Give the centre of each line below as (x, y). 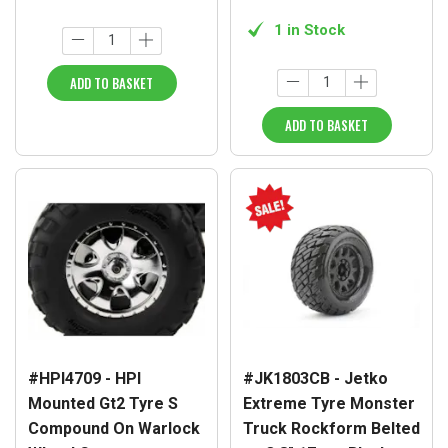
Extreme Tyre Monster (329, 403)
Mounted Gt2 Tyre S (103, 403)
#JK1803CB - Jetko (315, 378)
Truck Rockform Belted (331, 428)
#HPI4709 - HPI (84, 378)
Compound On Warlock (114, 428)
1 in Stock (309, 29)
